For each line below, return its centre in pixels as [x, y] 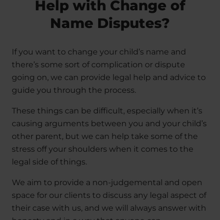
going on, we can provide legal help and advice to [109, 78]
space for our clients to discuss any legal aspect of [109, 195]
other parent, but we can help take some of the [105, 137]
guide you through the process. [74, 90]
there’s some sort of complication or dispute [98, 65]
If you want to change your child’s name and [99, 52]
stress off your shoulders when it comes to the [103, 149]
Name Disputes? [110, 23]
